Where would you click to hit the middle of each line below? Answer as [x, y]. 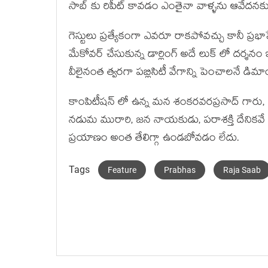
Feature [122, 170]
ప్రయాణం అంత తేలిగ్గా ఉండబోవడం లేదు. [154, 139]
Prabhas [180, 170]
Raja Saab [242, 170]
